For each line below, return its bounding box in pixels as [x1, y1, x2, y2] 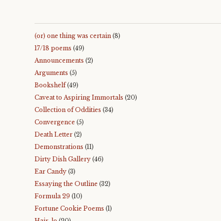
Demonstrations [35, 143, 83, 150]
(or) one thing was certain [35, 32, 111, 39]
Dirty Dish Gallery [35, 155, 91, 163]
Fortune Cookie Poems [35, 205, 104, 212]
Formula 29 [35, 192, 70, 200]
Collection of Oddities [35, 106, 101, 113]
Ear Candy [35, 168, 67, 175]
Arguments [35, 69, 68, 76]
